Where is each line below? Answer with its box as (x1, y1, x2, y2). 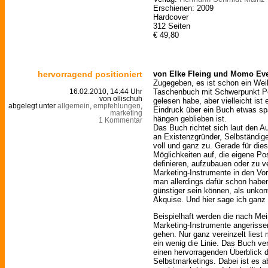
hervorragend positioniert (38, 69, 142, 80)
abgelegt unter (8, 102, 57, 110)
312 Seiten (153, 21, 190, 31)
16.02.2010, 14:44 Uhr (69, 88, 142, 96)
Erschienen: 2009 (153, 3, 214, 13)
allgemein (57, 102, 90, 110)
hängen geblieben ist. (153, 114, 227, 124)
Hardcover (153, 12, 188, 22)
